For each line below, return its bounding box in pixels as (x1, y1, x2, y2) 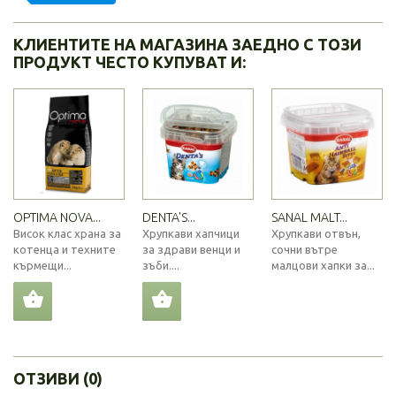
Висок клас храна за (13, 227, 121, 240)
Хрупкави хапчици (142, 227, 240, 240)
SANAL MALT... (271, 210, 347, 225)
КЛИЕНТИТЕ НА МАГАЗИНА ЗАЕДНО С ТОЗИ (13, 35, 362, 53)
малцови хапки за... (271, 259, 375, 271)
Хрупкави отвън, (271, 227, 361, 240)
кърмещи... (13, 259, 72, 271)
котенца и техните (13, 243, 116, 255)
